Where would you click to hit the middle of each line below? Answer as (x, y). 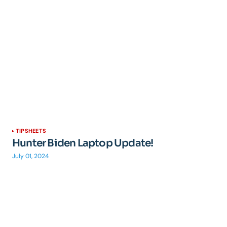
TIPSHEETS (31, 131)
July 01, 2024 (30, 156)
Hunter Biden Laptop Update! (83, 143)
